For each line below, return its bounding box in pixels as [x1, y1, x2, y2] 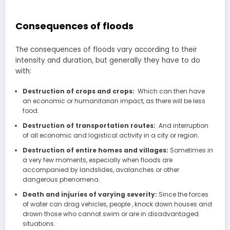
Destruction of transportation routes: [22, 121, 157, 130]
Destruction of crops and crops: [22, 87, 136, 96]
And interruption [157, 121, 208, 130]
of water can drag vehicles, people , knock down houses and [22, 200, 212, 209]
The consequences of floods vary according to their [15, 45, 197, 54]
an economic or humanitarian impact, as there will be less [22, 97, 205, 106]
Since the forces [158, 190, 208, 199]
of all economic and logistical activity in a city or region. [22, 131, 199, 140]
